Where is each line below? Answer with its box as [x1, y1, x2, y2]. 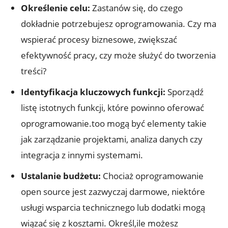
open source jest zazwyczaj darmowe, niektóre [21, 185, 205, 197]
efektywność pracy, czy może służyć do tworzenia [21, 49, 216, 61]
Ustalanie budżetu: [21, 169, 101, 182]
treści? [21, 65, 46, 77]
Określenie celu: [21, 2, 90, 14]
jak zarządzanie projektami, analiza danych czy [21, 133, 203, 145]
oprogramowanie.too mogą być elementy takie [21, 117, 207, 129]
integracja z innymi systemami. [21, 149, 143, 161]
